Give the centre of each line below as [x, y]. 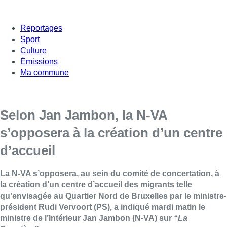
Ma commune [45, 72]
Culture [33, 50]
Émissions [39, 61]
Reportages [41, 28]
